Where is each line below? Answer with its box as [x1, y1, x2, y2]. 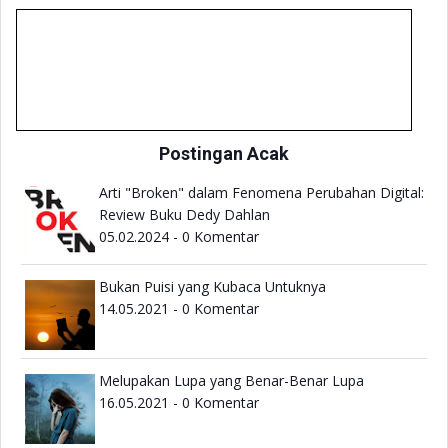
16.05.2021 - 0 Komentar [99, 393, 259, 413]
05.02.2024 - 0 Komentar [99, 227, 259, 247]
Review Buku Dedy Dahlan [99, 205, 270, 225]
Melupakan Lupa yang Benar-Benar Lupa [99, 371, 364, 391]
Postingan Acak [159, 142, 289, 164]
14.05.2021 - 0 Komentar [99, 299, 259, 319]
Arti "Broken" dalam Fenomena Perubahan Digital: [99, 183, 424, 203]
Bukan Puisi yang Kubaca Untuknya [99, 277, 326, 297]
